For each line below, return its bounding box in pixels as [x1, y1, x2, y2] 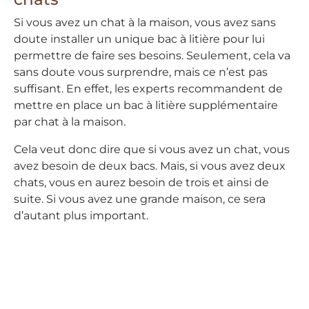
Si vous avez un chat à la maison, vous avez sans [14, 16, 276, 30]
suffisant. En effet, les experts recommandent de [14, 82, 283, 96]
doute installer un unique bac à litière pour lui [14, 32, 265, 46]
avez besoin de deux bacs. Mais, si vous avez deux [14, 159, 286, 173]
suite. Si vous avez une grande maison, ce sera [14, 192, 266, 206]
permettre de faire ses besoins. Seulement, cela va [14, 49, 290, 63]
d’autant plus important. [14, 209, 148, 223]
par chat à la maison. [14, 115, 126, 129]
